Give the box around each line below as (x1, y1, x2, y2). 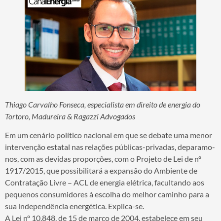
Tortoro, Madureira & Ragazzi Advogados (5, 111, 135, 121)
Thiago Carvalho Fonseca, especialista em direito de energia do (5, 99, 200, 109)
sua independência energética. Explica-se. (5, 201, 144, 211)
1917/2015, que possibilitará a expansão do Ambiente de (5, 165, 197, 175)
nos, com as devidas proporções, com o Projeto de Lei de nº (5, 153, 201, 163)
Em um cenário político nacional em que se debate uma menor (5, 130, 212, 140)
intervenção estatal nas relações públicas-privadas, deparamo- (5, 142, 215, 151)
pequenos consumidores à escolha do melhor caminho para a (5, 189, 209, 199)
